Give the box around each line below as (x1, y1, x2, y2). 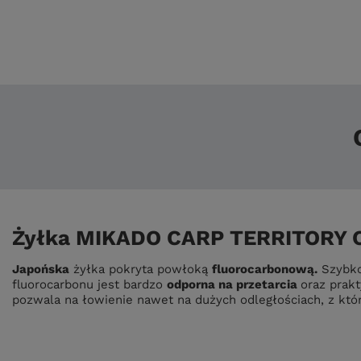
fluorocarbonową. (212, 262, 317, 276)
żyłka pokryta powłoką (69, 262, 212, 276)
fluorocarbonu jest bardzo (12, 277, 167, 292)
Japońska (12, 262, 69, 276)
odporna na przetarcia (167, 277, 301, 292)
